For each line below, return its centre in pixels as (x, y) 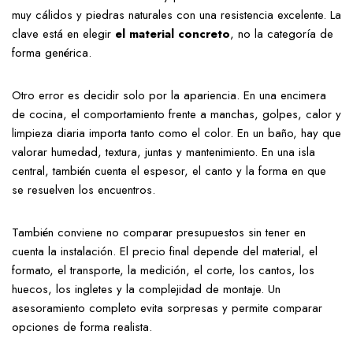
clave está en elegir (63, 34)
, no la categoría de (282, 34)
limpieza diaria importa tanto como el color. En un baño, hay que (176, 134)
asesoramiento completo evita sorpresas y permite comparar (167, 308)
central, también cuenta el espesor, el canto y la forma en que (169, 171)
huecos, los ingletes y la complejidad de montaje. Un (146, 290)
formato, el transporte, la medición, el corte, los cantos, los (163, 271)
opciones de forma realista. (82, 327)
